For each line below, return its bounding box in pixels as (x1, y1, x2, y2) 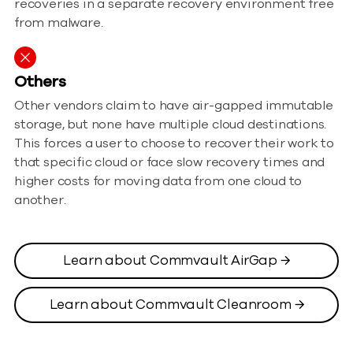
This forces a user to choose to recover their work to (14, 135, 334, 153)
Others (14, 71, 66, 93)
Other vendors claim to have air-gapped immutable (14, 97, 333, 115)
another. (14, 191, 66, 210)
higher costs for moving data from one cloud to (14, 173, 303, 191)
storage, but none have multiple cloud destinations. (14, 116, 327, 134)
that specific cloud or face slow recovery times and (14, 154, 325, 172)
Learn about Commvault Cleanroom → (49, 295, 304, 314)
